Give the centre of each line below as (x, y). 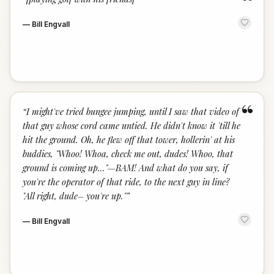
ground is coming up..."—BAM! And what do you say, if (125, 168)
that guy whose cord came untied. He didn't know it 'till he (131, 125)
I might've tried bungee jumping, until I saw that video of (133, 111)
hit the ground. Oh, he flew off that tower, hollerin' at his (129, 139)
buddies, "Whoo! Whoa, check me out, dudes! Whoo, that (128, 154)
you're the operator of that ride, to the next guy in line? (126, 182)
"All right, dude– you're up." (74, 196)
